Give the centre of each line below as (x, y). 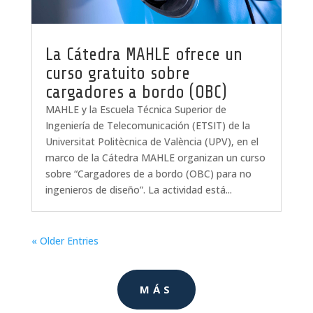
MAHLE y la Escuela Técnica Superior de (136, 110)
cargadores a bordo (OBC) (136, 93)
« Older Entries (65, 241)
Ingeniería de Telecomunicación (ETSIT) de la (147, 126)
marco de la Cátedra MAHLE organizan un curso (155, 158)
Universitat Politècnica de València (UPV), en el (152, 142)
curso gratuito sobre (117, 74)
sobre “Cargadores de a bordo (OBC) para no (148, 174)
